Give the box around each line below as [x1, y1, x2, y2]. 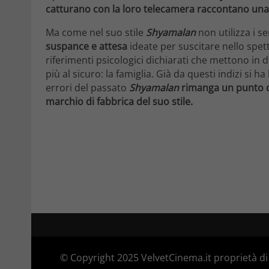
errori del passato [46, 80, 129, 94]
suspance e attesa [46, 39, 127, 53]
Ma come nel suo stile [46, 25, 146, 39]
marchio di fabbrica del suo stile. [46, 94, 193, 108]
